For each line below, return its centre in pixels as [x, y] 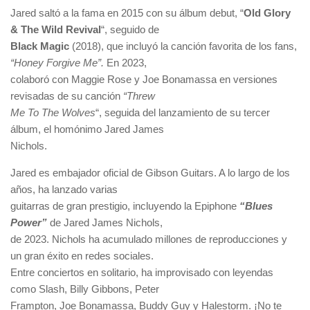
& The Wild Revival [56, 29]
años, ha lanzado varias [64, 189]
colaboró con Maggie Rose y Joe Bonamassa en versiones [144, 79]
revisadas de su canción [65, 96]
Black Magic [40, 46]
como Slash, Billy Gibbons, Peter [85, 289]
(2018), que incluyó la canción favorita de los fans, [183, 46]
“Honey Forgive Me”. [57, 63]
